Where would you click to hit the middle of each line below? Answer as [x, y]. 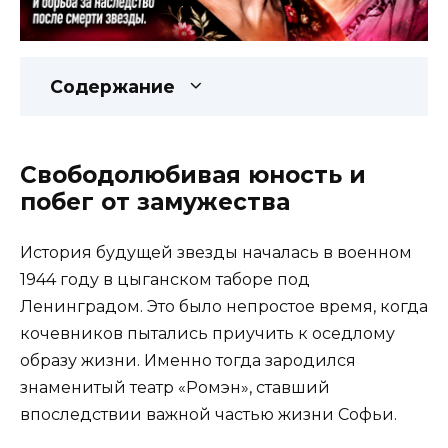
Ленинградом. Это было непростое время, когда [224, 307]
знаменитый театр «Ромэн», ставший [175, 388]
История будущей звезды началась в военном [216, 253]
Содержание [112, 87]
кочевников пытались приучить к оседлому [207, 334]
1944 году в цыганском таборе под [165, 280]
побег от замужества [155, 202]
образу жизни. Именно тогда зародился [188, 361]
